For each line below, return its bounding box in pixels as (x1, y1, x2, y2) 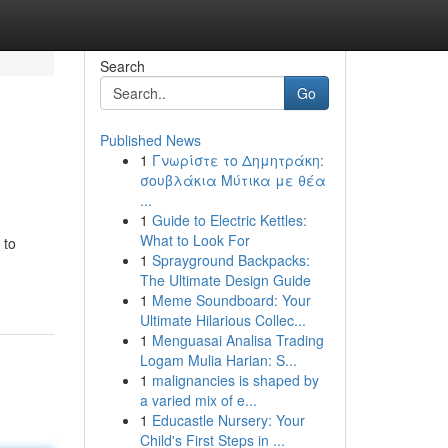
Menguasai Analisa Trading (151, 330, 324, 350)
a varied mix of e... (139, 390, 257, 410)
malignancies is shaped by (151, 370, 319, 390)
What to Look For (139, 230, 250, 250)
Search (99, 56, 145, 76)
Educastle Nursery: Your (151, 410, 305, 430)
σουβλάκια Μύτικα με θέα (139, 170, 326, 190)
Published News (99, 130, 201, 150)
